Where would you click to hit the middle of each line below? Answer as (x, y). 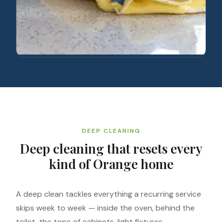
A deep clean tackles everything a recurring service (109, 194)
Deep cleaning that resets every (111, 148)
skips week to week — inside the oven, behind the (105, 208)
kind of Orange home (111, 164)
